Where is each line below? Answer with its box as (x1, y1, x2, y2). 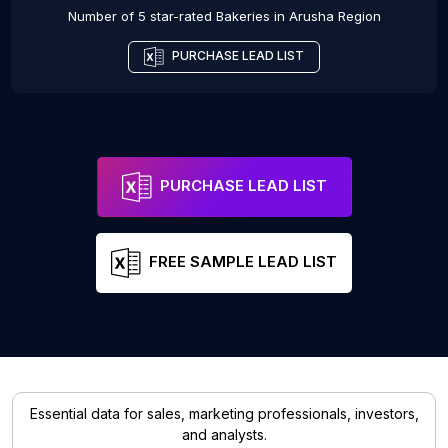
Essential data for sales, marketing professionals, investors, (29, 405, 419, 423)
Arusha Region (288, 8, 381, 25)
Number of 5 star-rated (67, 8, 216, 25)
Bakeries (215, 8, 270, 25)
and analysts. (181, 426, 267, 444)
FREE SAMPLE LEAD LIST (149, 252, 337, 272)
